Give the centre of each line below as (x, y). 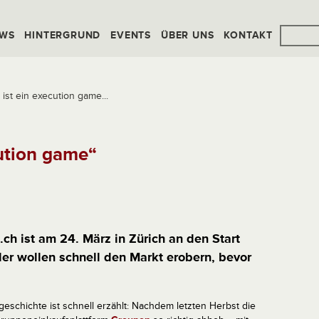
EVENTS (131, 35)
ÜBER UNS (188, 35)
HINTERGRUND (63, 35)
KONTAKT (249, 35)
